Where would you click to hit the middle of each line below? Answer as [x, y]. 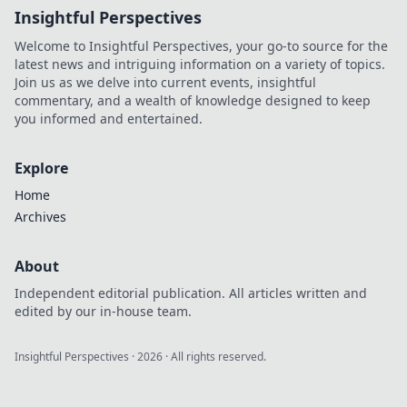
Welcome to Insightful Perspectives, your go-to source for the [201, 46]
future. [297, 35]
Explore [41, 168]
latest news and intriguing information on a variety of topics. [200, 64]
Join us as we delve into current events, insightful [165, 82]
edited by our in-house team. [103, 311]
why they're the [323, 17]
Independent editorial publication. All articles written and [191, 293]
